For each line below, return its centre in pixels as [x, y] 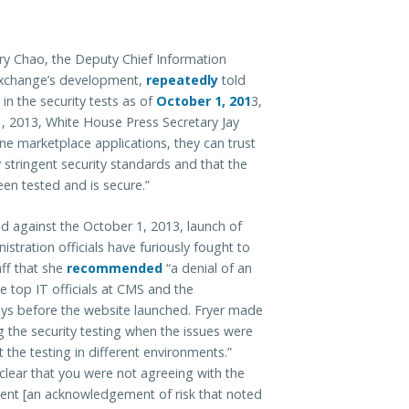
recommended [115, 267]
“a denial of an [207, 267]
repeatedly [184, 79]
